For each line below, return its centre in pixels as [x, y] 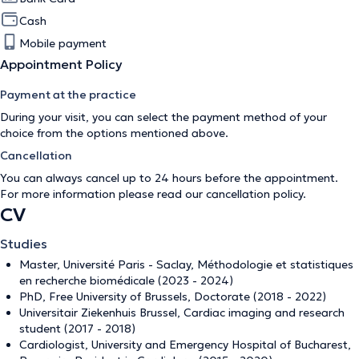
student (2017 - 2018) [77, 329]
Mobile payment [63, 43]
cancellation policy [254, 194]
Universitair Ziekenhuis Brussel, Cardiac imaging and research [182, 313]
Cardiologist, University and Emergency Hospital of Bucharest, [185, 345]
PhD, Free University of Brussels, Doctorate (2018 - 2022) [173, 296]
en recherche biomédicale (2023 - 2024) [126, 280]
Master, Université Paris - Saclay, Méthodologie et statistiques [186, 264]
